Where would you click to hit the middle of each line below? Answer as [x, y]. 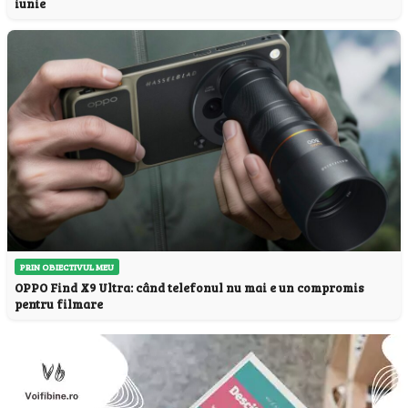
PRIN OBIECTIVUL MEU [67, 266]
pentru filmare [59, 304]
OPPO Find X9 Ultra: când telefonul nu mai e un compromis [189, 287]
